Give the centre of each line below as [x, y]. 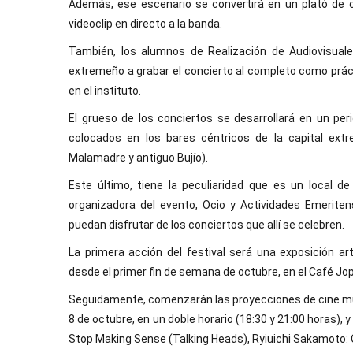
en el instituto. [105, 91]
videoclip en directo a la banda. [145, 24]
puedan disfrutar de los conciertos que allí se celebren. [206, 225]
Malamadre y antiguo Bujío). [138, 158]
